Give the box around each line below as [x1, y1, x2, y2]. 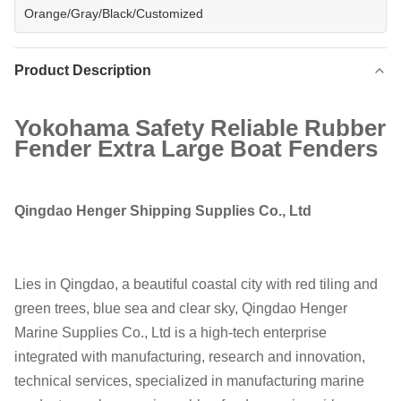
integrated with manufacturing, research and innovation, [14, 349, 365, 364]
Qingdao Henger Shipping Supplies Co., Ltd [14, 203, 311, 218]
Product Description [14, 63, 151, 78]
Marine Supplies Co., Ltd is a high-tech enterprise [14, 325, 327, 340]
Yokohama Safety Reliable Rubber [14, 115, 386, 141]
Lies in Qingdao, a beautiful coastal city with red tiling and [14, 277, 378, 292]
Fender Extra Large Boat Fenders [14, 135, 378, 162]
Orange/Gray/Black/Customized [24, 6, 203, 21]
